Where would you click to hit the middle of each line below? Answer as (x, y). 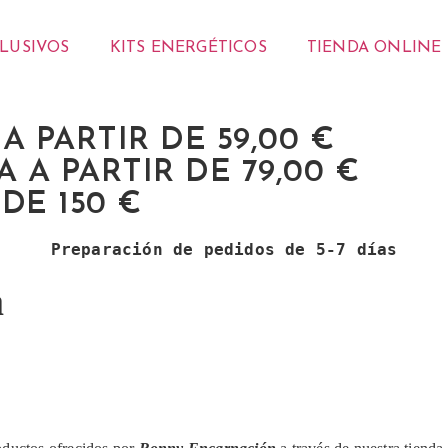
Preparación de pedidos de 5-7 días (224, 249)
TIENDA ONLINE (374, 48)
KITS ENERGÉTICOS (188, 48)
